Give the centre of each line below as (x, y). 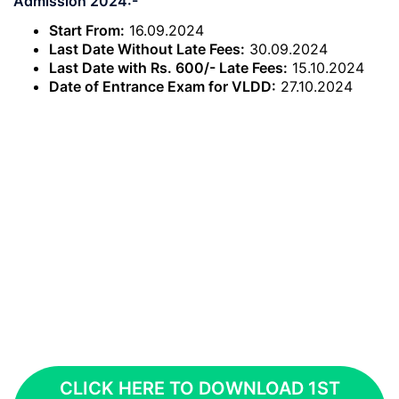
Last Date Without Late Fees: (147, 49)
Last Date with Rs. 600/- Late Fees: (168, 68)
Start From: (87, 30)
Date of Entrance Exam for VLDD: (163, 86)
